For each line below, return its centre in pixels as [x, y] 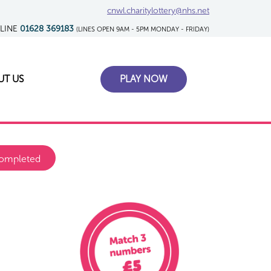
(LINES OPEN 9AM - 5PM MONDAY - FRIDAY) [143, 29]
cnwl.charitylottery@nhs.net [158, 11]
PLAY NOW [144, 79]
